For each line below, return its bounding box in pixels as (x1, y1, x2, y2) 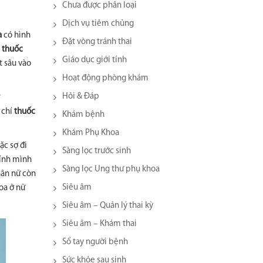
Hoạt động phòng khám (62, 74, 149, 83)
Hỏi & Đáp (62, 92, 99, 101)
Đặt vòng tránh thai (62, 38, 132, 46)
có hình (2, 31, 31, 40)
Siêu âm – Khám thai (62, 220, 137, 228)
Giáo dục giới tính (62, 56, 127, 65)
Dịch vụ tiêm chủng (62, 19, 134, 28)
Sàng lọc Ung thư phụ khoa (62, 165, 160, 174)
